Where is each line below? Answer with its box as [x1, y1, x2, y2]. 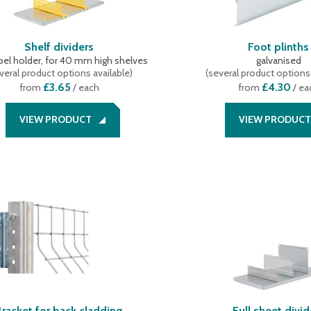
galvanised [255, 54, 301, 67]
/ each [70, 81, 99, 94]
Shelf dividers [24, 40, 94, 53]
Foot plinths [248, 40, 310, 53]
